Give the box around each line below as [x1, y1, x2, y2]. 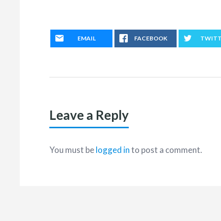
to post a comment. [130, 145, 202, 155]
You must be [49, 145, 96, 155]
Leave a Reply [49, 107, 129, 123]
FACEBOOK [134, 35, 167, 42]
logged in [96, 145, 130, 155]
